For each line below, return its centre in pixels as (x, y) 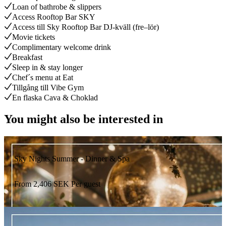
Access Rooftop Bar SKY (54, 17)
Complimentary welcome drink (62, 47)
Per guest (86, 184)
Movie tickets (34, 37)
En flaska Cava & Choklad (55, 98)
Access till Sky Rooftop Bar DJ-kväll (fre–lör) (86, 27)
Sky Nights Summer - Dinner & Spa (72, 159)
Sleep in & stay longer (47, 68)
